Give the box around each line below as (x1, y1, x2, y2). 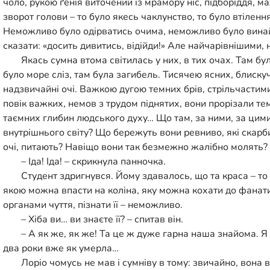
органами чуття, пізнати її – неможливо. (3, 198, 183, 212)
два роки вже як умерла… (3, 241, 119, 255)
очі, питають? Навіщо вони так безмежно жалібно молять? (3, 140, 268, 154)
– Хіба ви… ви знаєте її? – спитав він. (21, 212, 183, 226)
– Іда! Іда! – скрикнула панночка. (21, 154, 166, 168)
